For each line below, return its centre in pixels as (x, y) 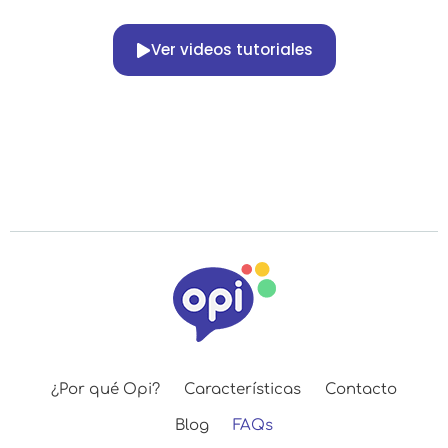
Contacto (361, 390)
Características (242, 390)
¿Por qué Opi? (105, 390)
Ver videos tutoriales (231, 50)
